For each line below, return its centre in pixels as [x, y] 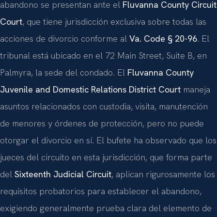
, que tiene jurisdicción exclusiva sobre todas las [114, 21]
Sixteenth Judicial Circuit [63, 174]
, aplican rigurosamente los [163, 174]
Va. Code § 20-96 [163, 38]
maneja [195, 89]
